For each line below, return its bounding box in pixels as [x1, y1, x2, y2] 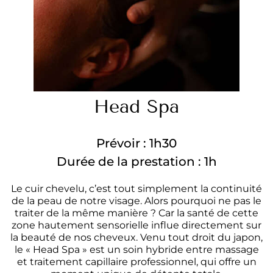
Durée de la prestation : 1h [56, 154, 217, 169]
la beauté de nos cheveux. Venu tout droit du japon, [10, 232, 263, 244]
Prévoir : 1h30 [96, 136, 177, 151]
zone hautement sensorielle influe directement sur [12, 219, 261, 232]
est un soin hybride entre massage [89, 244, 259, 256]
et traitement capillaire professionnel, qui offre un [16, 256, 257, 268]
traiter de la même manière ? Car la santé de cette [15, 207, 258, 219]
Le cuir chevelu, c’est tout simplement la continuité [11, 183, 262, 195]
